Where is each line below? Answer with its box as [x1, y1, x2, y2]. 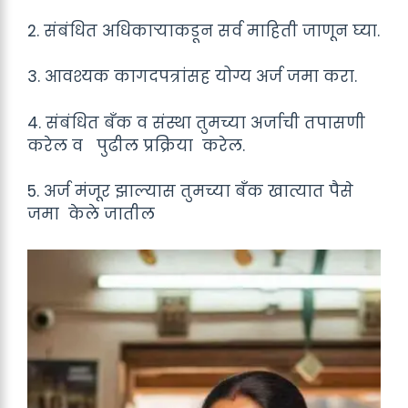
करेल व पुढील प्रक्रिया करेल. [27, 134, 245, 157]
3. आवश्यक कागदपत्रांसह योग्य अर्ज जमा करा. [27, 66, 357, 87]
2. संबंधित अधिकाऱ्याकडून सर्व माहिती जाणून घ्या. [27, 19, 380, 42]
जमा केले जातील [27, 203, 155, 225]
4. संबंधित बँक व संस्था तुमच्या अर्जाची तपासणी [27, 111, 365, 134]
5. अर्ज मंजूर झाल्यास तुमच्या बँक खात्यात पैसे [27, 180, 353, 202]
